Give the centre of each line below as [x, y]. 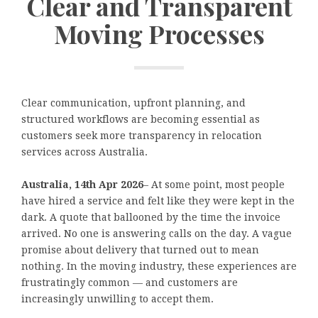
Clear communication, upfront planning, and [133, 103]
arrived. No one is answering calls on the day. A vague [157, 234]
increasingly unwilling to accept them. [117, 299]
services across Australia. [84, 152]
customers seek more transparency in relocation [142, 136]
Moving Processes [159, 33]
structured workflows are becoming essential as [141, 120]
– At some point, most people [214, 185]
